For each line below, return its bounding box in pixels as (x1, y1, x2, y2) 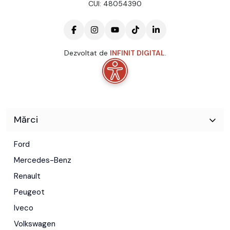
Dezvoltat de (64, 48, 110, 57)
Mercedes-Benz (14, 155, 71, 165)
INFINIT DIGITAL (109, 48, 165, 57)
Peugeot (14, 186, 45, 197)
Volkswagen (14, 218, 55, 229)
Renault (14, 170, 41, 181)
